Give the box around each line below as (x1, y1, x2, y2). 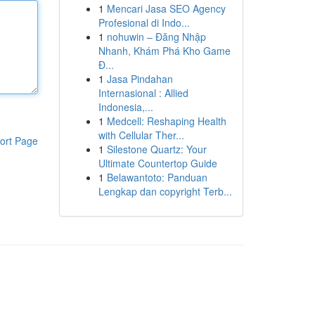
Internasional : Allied (98, 86, 188, 100)
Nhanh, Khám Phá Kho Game (98, 44, 231, 58)
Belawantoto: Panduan (106, 170, 207, 184)
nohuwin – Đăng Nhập (106, 30, 206, 44)
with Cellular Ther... (98, 128, 184, 142)
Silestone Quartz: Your (106, 142, 207, 156)
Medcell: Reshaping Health (106, 114, 226, 128)
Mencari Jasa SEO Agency (106, 1, 226, 15)
